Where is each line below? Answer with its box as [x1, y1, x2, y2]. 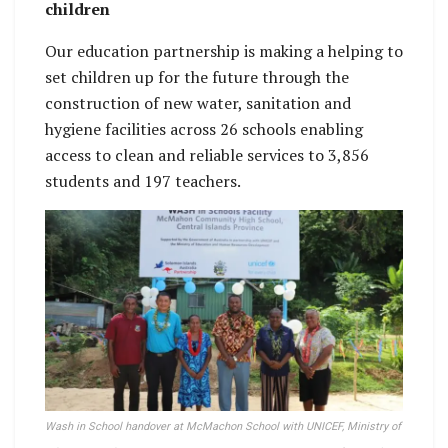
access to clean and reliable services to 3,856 [45, 143, 369, 166]
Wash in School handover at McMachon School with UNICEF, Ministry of [45, 420, 401, 434]
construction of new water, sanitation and [45, 91, 351, 114]
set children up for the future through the [45, 65, 349, 88]
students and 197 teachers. [45, 169, 241, 192]
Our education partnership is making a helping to [45, 39, 403, 62]
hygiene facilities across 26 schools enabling [45, 117, 363, 140]
